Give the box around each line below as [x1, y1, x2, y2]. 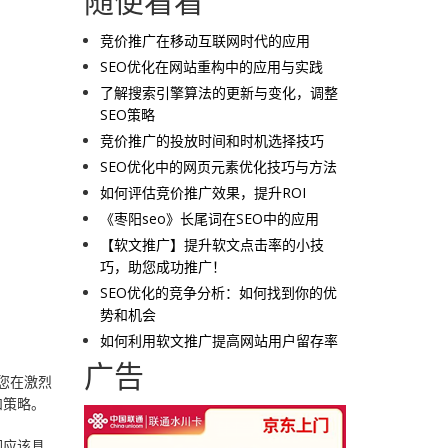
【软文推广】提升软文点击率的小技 [100, 235, 325, 254]
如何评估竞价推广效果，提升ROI [100, 183, 307, 202]
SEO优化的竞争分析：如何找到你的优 [100, 283, 338, 302]
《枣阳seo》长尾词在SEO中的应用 [100, 209, 320, 228]
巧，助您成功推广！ [100, 257, 227, 276]
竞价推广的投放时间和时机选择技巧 [100, 131, 325, 150]
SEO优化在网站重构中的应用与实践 [100, 57, 324, 76]
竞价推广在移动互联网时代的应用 [100, 31, 311, 50]
